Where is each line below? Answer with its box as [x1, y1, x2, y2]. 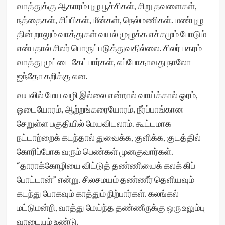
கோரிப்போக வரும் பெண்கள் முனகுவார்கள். [16, 146, 173, 157]
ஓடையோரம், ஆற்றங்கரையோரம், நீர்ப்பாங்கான [16, 103, 183, 115]
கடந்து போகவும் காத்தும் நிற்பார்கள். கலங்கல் [16, 188, 179, 199]
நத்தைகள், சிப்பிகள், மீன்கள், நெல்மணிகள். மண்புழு [16, 14, 203, 25]
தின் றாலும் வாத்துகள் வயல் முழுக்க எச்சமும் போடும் [16, 28, 206, 39]
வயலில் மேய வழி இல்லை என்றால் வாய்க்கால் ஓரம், [16, 89, 198, 100]
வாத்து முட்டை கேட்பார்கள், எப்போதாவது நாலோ [16, 56, 191, 67]
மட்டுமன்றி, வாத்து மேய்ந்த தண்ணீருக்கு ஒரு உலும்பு [16, 202, 205, 213]
